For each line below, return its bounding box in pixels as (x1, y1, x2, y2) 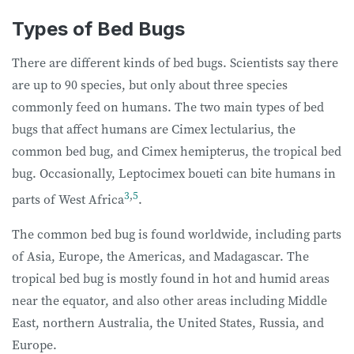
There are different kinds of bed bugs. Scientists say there (12, 53, 338, 71)
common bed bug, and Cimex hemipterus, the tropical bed (12, 141, 341, 160)
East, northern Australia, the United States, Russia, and (12, 314, 324, 332)
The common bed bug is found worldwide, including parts (12, 225, 341, 243)
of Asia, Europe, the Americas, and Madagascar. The (12, 247, 309, 265)
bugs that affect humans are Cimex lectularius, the (12, 119, 296, 137)
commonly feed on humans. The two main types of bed (12, 97, 324, 115)
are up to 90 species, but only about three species (12, 75, 288, 93)
